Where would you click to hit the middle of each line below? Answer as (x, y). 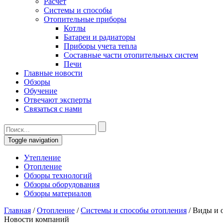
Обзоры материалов (58, 193)
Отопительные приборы (85, 19)
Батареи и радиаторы (100, 37)
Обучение (41, 91)
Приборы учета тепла (100, 46)
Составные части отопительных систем (131, 55)
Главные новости (53, 73)
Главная (17, 210)
